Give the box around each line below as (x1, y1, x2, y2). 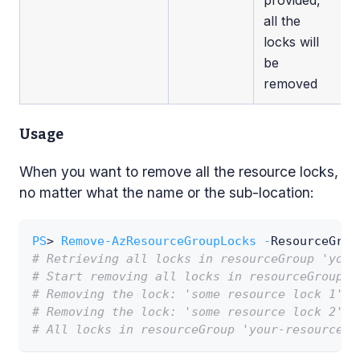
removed (264, 75, 317, 92)
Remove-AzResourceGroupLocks (61, 233, 256, 248)
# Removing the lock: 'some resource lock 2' (32, 304, 343, 319)
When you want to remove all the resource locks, (19, 162, 338, 180)
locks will (264, 33, 319, 50)
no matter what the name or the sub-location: (19, 183, 314, 201)
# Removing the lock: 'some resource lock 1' (32, 286, 343, 301)
